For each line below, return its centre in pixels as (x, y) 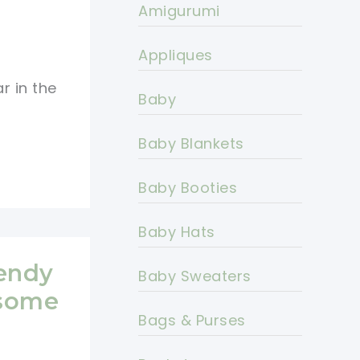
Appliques (176, 55)
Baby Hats (177, 232)
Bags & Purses (192, 321)
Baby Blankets (191, 144)
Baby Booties (188, 188)
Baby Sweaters (195, 276)
